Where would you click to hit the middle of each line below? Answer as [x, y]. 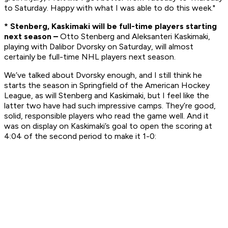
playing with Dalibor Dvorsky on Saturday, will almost [99, 47]
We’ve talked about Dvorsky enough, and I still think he [103, 75]
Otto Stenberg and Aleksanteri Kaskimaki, [134, 37]
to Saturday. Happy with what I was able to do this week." [110, 8]
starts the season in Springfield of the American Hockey [107, 85]
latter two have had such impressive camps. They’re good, [110, 106]
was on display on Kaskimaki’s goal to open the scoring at [108, 126]
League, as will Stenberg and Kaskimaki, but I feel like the [107, 96]
